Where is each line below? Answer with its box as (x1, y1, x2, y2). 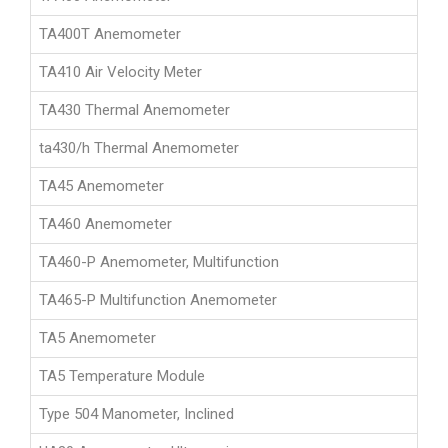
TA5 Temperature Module (39, 367, 205, 386)
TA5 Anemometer (39, 329, 156, 348)
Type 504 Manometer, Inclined (39, 405, 234, 424)
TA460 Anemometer (39, 215, 172, 234)
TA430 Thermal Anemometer (39, 101, 230, 120)
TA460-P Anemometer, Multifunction (39, 253, 279, 272)
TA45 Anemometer (39, 177, 164, 196)
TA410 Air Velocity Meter (39, 63, 202, 82)
